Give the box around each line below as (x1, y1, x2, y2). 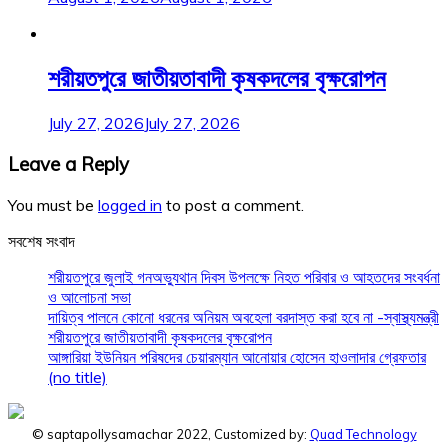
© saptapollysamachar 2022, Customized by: (31, 425, 310, 442)
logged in (98, 194, 162, 215)
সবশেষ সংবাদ (8, 230, 75, 251)
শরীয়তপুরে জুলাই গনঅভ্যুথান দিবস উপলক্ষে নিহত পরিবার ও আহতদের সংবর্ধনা (48, 266, 440, 287)
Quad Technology (309, 425, 417, 442)
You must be (8, 194, 98, 215)
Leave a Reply (8, 151, 129, 176)
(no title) (48, 366, 107, 387)
